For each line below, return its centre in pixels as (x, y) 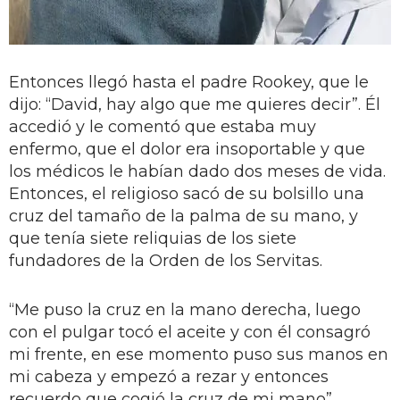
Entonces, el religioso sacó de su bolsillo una (187, 193)
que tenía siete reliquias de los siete (153, 238)
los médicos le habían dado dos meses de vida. (197, 171)
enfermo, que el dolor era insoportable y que (187, 149)
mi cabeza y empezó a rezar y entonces (169, 376)
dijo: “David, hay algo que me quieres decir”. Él (195, 104)
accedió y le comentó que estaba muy (162, 126)
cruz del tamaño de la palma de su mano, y (183, 216)
